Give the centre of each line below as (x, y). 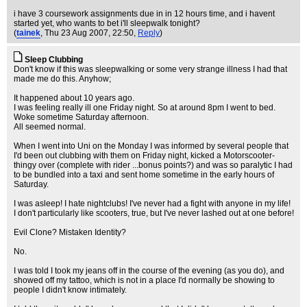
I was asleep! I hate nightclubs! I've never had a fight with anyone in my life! (152, 204)
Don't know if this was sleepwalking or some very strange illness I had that (150, 69)
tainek (28, 33)
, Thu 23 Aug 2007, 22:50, (89, 33)
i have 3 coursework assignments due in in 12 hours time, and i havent (144, 14)
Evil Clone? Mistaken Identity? (70, 232)
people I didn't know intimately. (70, 290)
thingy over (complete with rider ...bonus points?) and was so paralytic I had (153, 165)
